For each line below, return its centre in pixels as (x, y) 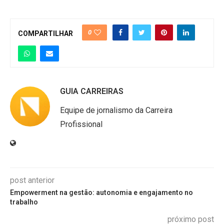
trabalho (24, 202)
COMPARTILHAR (45, 33)
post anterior (32, 180)
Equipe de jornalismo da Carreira (116, 110)
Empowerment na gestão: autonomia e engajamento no (101, 192)
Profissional (81, 124)
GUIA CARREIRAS (92, 91)
